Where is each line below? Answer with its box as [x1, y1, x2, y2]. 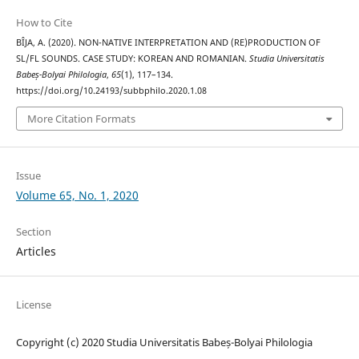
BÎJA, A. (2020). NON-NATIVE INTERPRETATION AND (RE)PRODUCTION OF [15, 36, 321, 48]
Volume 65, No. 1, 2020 [15, 188, 139, 204]
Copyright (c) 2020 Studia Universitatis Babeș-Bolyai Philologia [15, 335, 313, 350]
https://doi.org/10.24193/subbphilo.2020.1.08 [15, 84, 207, 96]
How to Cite [15, 14, 72, 30]
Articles [15, 244, 56, 260]
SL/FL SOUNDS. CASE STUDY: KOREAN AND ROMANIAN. [15, 52, 249, 64]
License [15, 297, 51, 313]
